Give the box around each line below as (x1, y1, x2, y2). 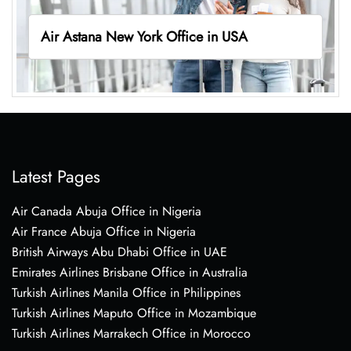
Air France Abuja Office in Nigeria (12, 222, 196, 241)
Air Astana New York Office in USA (40, 26, 248, 47)
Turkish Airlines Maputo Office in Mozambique (12, 303, 256, 322)
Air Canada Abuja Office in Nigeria (12, 201, 201, 220)
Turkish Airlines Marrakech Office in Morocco (12, 324, 251, 342)
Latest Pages (12, 163, 100, 189)
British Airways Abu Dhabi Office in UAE (12, 242, 227, 261)
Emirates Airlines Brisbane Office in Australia (12, 262, 248, 281)
